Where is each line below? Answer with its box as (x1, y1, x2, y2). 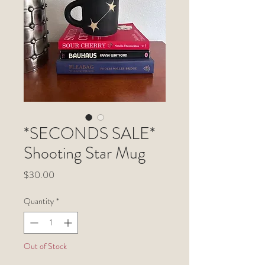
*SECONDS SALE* (24, 122, 156, 146)
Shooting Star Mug (24, 141, 146, 166)
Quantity (24, 195, 54, 208)
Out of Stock (24, 240, 67, 253)
